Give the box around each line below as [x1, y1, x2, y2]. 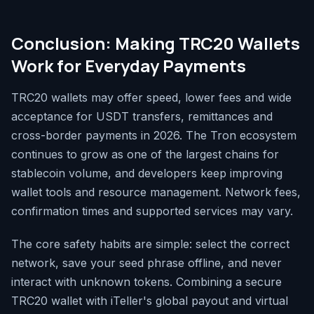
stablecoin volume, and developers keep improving [11, 166, 282, 181]
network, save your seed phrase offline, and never [11, 256, 282, 271]
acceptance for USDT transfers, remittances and [11, 109, 273, 124]
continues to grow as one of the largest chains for [11, 147, 279, 162]
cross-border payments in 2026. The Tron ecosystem [11, 128, 296, 143]
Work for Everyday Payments [11, 54, 246, 78]
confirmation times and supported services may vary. [11, 204, 293, 219]
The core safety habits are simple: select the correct [11, 237, 289, 252]
